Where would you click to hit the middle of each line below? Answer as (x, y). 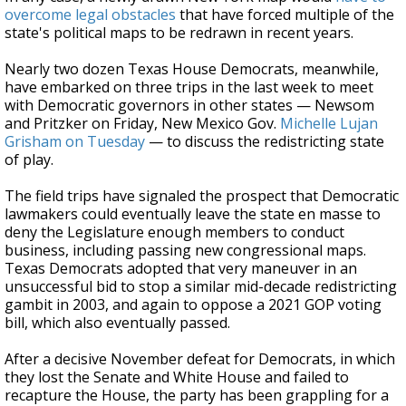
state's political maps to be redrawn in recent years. (179, 33)
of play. (29, 159)
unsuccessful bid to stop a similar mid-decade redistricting (201, 286)
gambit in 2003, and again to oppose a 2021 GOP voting (193, 304)
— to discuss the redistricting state (265, 141)
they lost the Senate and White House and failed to (177, 377)
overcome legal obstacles (90, 14)
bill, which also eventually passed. (117, 323)
